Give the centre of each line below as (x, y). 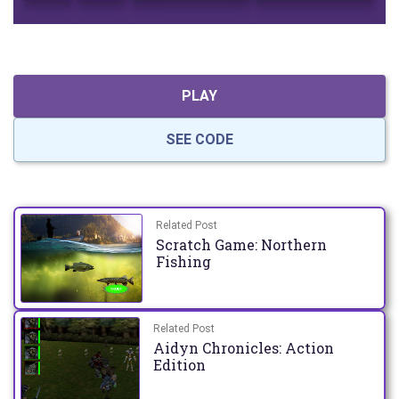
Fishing (183, 261)
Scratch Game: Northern (241, 244)
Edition (180, 365)
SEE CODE (199, 139)
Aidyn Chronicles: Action (244, 348)
